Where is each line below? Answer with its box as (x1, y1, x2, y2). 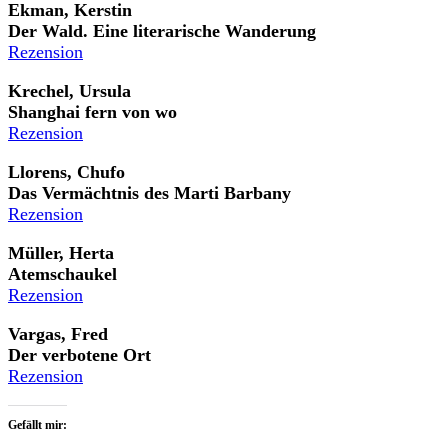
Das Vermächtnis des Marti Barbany (8, 182, 291, 203)
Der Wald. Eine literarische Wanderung (8, 20, 316, 41)
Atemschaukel (8, 263, 117, 284)
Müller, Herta (8, 242, 114, 263)
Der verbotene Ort (8, 344, 151, 365)
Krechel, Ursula (8, 80, 131, 101)
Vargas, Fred (8, 323, 108, 344)
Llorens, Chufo (8, 161, 125, 182)
